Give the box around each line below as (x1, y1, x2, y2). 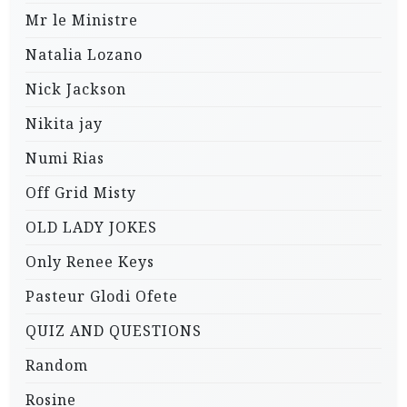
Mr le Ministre (25, 10, 138, 31)
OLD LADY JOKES (25, 217, 157, 238)
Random (25, 355, 88, 376)
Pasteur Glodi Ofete (25, 286, 178, 307)
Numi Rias (25, 148, 104, 169)
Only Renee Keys (25, 252, 154, 273)
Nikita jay (25, 114, 103, 134)
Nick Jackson (25, 79, 126, 100)
